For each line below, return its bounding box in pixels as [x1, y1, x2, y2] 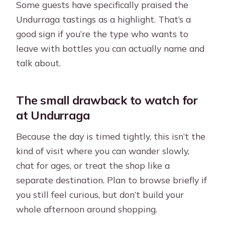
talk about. [16, 57, 61, 69]
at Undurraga [16, 108, 90, 123]
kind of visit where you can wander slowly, [16, 145, 190, 156]
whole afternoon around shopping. [16, 203, 158, 214]
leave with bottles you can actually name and [16, 43, 205, 54]
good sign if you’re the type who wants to [16, 28, 189, 40]
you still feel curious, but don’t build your [16, 188, 184, 200]
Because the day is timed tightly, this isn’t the [16, 130, 206, 142]
